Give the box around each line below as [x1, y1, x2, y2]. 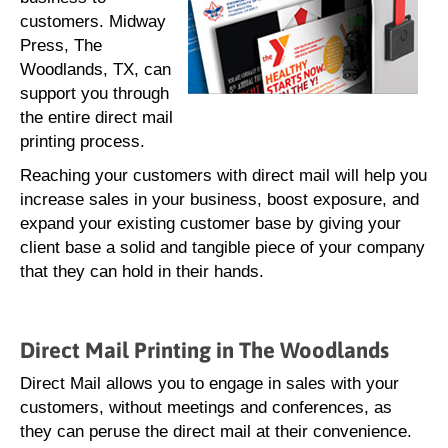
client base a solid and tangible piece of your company [20, 238, 425, 257]
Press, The [20, 36, 102, 55]
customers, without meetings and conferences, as [20, 398, 392, 417]
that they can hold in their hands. [20, 262, 264, 281]
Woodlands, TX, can [20, 60, 171, 79]
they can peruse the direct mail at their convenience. [20, 422, 412, 441]
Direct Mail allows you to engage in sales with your [20, 374, 399, 393]
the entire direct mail [20, 108, 173, 127]
